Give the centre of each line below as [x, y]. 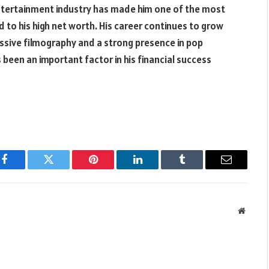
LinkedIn [156, 168]
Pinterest [111, 168]
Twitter [63, 168]
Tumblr [197, 168]
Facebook [24, 168]
